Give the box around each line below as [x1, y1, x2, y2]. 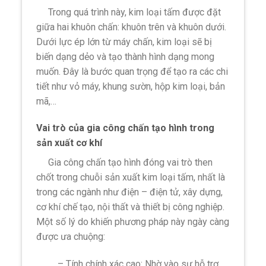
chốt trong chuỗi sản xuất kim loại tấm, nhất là [36, 172, 226, 183]
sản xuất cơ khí [36, 137, 103, 149]
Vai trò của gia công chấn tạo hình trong [36, 122, 215, 134]
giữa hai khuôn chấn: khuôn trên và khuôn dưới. [36, 21, 227, 33]
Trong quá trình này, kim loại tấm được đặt [36, 6, 221, 18]
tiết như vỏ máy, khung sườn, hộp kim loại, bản [36, 80, 226, 92]
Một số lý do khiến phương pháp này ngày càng [36, 216, 230, 228]
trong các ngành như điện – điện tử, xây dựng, [36, 186, 223, 198]
